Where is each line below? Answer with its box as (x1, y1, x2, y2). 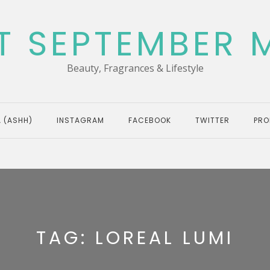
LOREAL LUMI (95, 225, 234, 251)
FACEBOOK (128, 115, 171, 125)
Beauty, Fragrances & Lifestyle (66, 61, 204, 75)
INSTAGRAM (57, 115, 104, 125)
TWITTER (195, 115, 230, 125)
